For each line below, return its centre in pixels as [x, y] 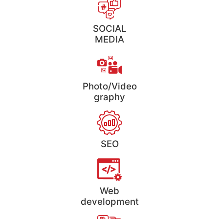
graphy [109, 97]
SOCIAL [109, 28]
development [109, 201]
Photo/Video [109, 86]
